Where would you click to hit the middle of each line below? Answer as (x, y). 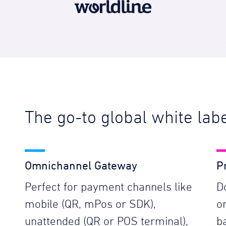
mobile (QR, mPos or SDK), (90, 204)
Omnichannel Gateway (81, 165)
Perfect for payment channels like (108, 187)
